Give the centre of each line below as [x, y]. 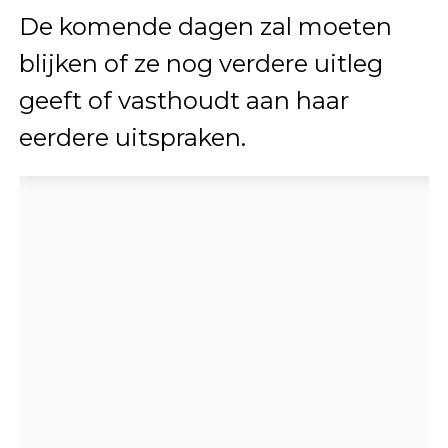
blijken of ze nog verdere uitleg [200, 64]
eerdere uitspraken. [132, 138]
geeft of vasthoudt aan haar [183, 101]
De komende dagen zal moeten [205, 27]
